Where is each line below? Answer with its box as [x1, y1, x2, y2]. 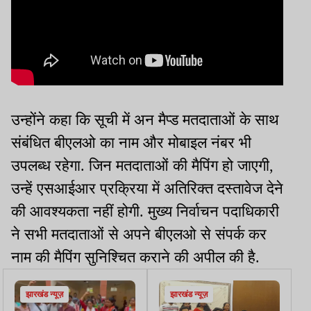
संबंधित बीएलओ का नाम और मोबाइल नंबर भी [11, 133, 251, 151]
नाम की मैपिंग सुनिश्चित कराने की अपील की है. [11, 248, 260, 266]
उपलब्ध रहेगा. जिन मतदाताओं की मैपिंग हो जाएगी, [11, 156, 274, 174]
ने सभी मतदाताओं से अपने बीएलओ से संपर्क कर [11, 225, 267, 243]
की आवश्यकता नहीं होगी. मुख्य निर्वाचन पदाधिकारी [11, 202, 279, 220]
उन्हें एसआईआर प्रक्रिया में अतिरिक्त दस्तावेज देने [11, 179, 283, 197]
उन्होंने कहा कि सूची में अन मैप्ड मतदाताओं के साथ [11, 110, 279, 128]
